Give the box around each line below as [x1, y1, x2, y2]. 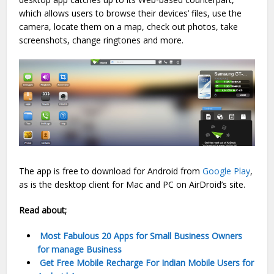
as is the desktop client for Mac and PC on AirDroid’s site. [19, 178, 246, 190]
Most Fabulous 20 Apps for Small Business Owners [37, 229, 243, 242]
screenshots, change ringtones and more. [19, 34, 184, 46]
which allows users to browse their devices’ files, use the [19, 7, 242, 19]
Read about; [19, 204, 67, 216]
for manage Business [37, 243, 122, 255]
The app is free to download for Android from [19, 165, 203, 177]
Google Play [202, 165, 251, 177]
